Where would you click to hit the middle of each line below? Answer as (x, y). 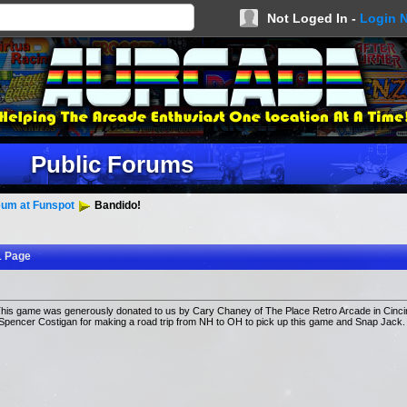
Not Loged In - (313, 18)
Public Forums (112, 164)
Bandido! (116, 206)
